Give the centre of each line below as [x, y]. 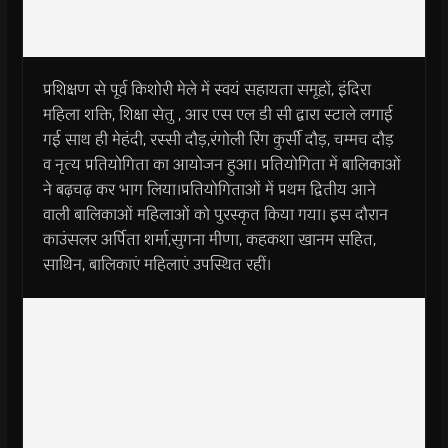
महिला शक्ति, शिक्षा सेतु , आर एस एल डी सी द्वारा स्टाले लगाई [217, 114]
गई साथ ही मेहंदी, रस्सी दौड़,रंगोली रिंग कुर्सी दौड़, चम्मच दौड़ [218, 139]
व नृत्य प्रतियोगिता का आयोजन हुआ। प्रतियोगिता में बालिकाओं [221, 164]
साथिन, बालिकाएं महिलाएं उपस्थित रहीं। [156, 264]
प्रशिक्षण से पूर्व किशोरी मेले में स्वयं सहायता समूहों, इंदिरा [206, 89]
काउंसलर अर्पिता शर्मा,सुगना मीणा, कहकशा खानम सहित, [209, 239]
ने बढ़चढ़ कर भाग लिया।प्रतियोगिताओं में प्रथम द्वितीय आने [209, 189]
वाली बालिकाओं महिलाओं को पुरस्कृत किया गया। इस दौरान [215, 214]
